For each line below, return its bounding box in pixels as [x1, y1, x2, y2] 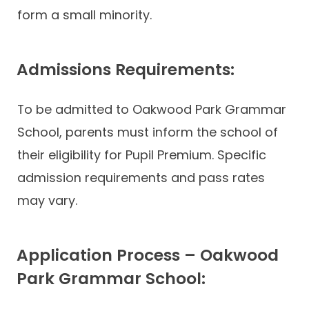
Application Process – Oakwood [17, 243, 279, 266]
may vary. [17, 191, 77, 209]
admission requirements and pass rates [17, 168, 265, 186]
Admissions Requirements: [17, 58, 235, 81]
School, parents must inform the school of [17, 123, 278, 141]
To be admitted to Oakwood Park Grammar [17, 100, 286, 118]
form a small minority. [17, 6, 152, 23]
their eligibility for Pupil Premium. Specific [17, 146, 266, 163]
